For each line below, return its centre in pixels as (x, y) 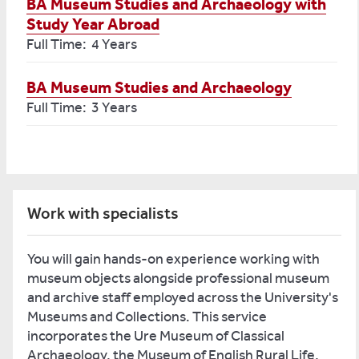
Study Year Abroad (93, 24)
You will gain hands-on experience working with (173, 259)
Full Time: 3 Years (82, 107)
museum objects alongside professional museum (178, 278)
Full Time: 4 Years (82, 44)
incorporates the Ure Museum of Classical (156, 336)
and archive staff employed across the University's (183, 297)
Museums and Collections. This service (147, 317)
